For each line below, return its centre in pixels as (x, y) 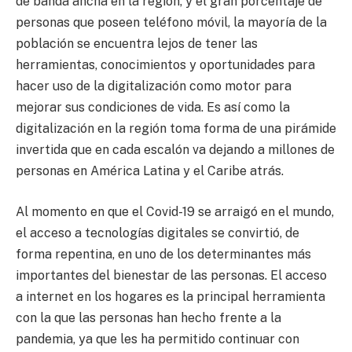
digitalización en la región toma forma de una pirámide (176, 129)
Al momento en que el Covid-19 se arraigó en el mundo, (175, 212)
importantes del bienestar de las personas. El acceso (171, 276)
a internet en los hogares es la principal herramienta (170, 297)
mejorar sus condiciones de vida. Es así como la (153, 108)
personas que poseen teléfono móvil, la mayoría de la (171, 23)
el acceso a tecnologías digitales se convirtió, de (158, 233)
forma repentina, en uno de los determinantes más (163, 255)
